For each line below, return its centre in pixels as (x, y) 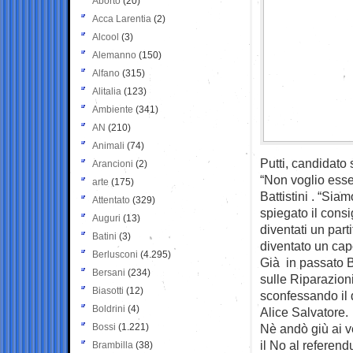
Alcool (106, 37)
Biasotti (108, 290)
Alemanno (114, 55)
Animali (108, 145)
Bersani (109, 272)
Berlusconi (115, 254)
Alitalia (107, 91)
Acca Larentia (122, 19)
